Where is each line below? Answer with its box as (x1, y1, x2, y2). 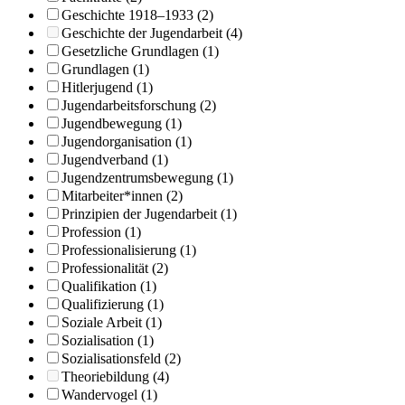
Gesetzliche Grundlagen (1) (61, 42, 219, 59)
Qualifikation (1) (61, 278, 156, 294)
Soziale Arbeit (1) (61, 314, 162, 330)
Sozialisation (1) (61, 332, 154, 348)
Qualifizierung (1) (61, 296, 164, 312)
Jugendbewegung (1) (61, 115, 182, 131)
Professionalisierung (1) (61, 241, 196, 258)
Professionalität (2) (61, 259, 168, 276)
